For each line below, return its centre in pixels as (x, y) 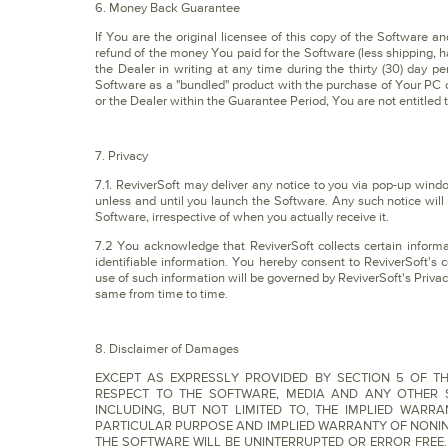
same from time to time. (161, 293)
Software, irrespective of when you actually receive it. (242, 216)
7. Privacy (121, 155)
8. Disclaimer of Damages (167, 348)
